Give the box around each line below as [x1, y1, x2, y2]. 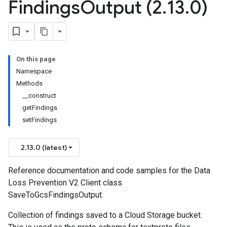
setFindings [22, 116, 57, 124]
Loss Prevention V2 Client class [8, 178, 122, 187]
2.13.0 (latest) [21, 143, 67, 152]
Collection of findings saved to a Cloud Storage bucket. [8, 210, 202, 220]
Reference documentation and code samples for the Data [8, 166, 210, 175]
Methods [16, 80, 43, 87]
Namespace [16, 67, 52, 75]
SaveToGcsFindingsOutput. [8, 190, 103, 200]
